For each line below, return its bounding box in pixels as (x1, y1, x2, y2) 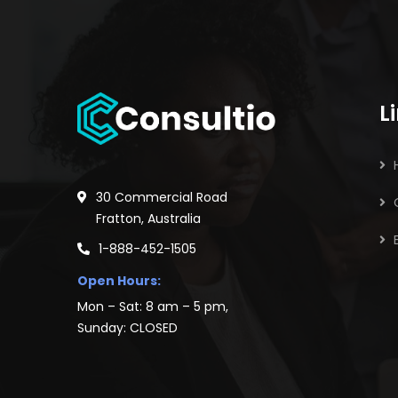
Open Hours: (77, 271, 161, 290)
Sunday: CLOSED (77, 318, 178, 337)
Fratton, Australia (96, 209, 201, 227)
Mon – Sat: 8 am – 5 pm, (77, 297, 228, 315)
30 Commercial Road (96, 187, 227, 206)
